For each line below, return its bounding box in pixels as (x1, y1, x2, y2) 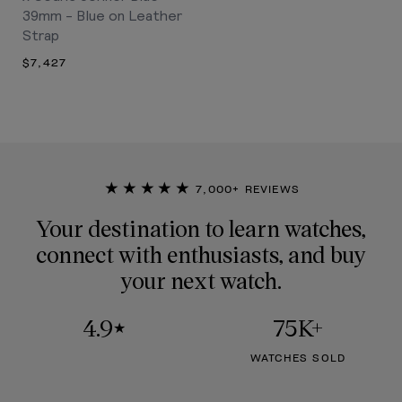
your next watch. (120, 264, 282, 296)
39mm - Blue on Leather (22, 6, 182, 24)
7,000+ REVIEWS (191, 183, 300, 195)
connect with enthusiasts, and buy (36, 238, 366, 270)
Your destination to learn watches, (36, 212, 366, 244)
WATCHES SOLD (249, 353, 346, 364)
